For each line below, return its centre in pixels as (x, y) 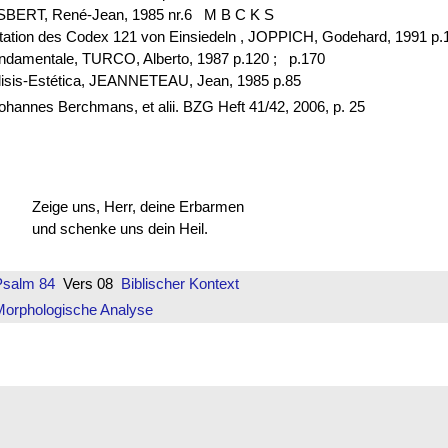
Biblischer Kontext (179, 284)
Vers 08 (87, 284)
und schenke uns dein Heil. (119, 228)
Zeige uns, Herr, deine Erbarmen (137, 206)
